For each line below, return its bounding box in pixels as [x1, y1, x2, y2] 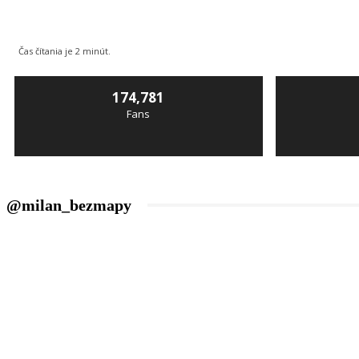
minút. [80, 45, 111, 58]
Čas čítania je [18, 45, 75, 58]
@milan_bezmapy [6, 196, 131, 215]
